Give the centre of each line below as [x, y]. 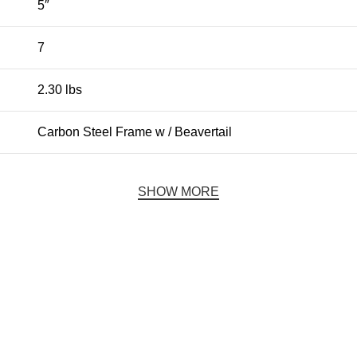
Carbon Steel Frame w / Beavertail [135, 132]
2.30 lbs [60, 90]
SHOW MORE [178, 192]
